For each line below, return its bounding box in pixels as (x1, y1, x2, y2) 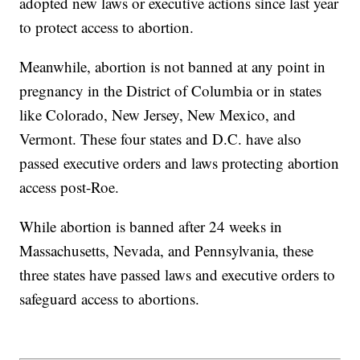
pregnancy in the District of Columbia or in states (19, 80, 322, 101)
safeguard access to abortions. (19, 288, 200, 309)
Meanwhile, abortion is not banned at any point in (19, 56, 326, 77)
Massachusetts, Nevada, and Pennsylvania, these (19, 240, 314, 261)
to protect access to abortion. (19, 17, 194, 38)
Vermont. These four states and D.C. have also (19, 129, 302, 149)
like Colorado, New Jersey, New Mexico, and (19, 104, 297, 125)
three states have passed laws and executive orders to (19, 264, 336, 285)
